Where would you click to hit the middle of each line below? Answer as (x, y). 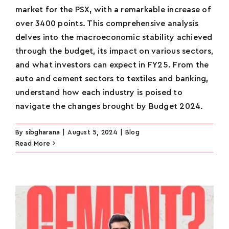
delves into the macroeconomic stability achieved (114, 37)
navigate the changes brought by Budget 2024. (109, 106)
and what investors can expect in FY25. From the (112, 65)
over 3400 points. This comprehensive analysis (107, 23)
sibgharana (43, 132)
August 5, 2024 (93, 132)
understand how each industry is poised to (99, 92)
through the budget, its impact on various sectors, (114, 51)
